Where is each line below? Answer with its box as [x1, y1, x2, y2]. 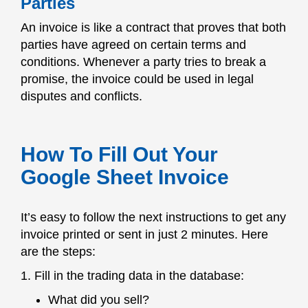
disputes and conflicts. [21, 89, 142, 103]
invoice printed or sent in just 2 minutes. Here [21, 228, 268, 241]
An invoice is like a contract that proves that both [21, 21, 286, 34]
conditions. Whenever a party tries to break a [21, 55, 266, 69]
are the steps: [21, 245, 96, 258]
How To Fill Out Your [21, 143, 218, 166]
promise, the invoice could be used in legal [21, 72, 254, 86]
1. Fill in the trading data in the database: [21, 269, 244, 283]
